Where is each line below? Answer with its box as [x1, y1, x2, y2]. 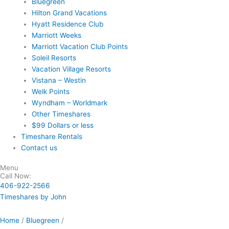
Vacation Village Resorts [31, 64, 111, 73]
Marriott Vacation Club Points [31, 42, 128, 51]
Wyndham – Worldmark [31, 98, 107, 107]
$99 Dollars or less [31, 121, 94, 129]
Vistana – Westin [31, 76, 86, 84]
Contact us [21, 143, 58, 152]
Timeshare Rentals [21, 132, 83, 141]
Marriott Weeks [31, 31, 81, 39]
